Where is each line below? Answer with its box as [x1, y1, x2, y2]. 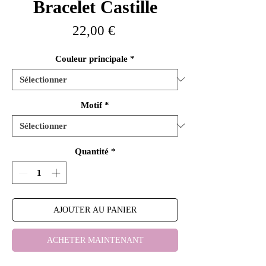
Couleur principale [55, 53, 128, 64]
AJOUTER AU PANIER [53, 205, 137, 215]
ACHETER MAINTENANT [46, 236, 144, 245]
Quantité [74, 146, 109, 156]
